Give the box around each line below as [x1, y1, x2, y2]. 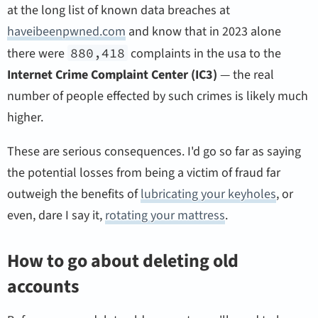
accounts [7, 273, 79, 300]
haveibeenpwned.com [7, 22, 126, 40]
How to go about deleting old [7, 247, 239, 274]
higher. [7, 108, 44, 126]
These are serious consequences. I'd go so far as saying [7, 142, 302, 160]
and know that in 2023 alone [126, 22, 282, 40]
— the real [217, 65, 275, 84]
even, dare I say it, [7, 206, 106, 224]
